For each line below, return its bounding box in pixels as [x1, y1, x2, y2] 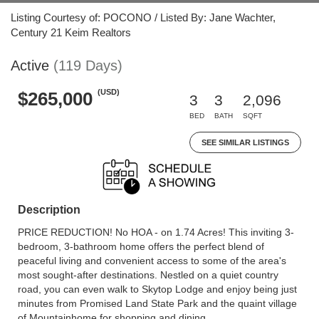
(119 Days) [53, 58, 122, 73]
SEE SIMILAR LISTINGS [202, 138, 289, 147]
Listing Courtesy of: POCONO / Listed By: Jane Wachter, [11, 11, 276, 23]
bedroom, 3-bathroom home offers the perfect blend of [18, 241, 264, 252]
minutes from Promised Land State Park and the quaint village [18, 298, 297, 309]
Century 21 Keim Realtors [11, 26, 131, 38]
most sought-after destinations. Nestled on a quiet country [18, 269, 278, 281]
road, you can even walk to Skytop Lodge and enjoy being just [18, 283, 297, 295]
